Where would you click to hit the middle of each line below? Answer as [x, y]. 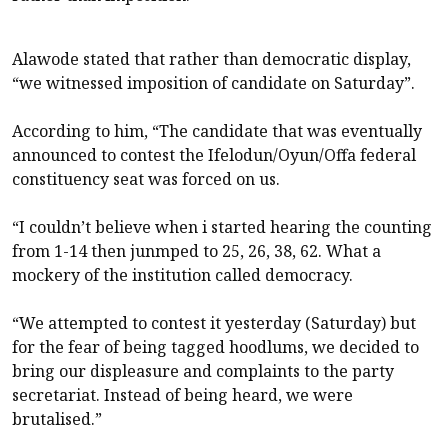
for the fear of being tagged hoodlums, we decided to [215, 346]
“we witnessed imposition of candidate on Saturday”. [213, 82]
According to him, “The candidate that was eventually [217, 130]
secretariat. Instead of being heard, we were [182, 394]
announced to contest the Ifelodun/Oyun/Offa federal [214, 154]
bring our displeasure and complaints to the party [203, 370]
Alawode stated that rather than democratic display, [211, 58]
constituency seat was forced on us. [146, 178]
